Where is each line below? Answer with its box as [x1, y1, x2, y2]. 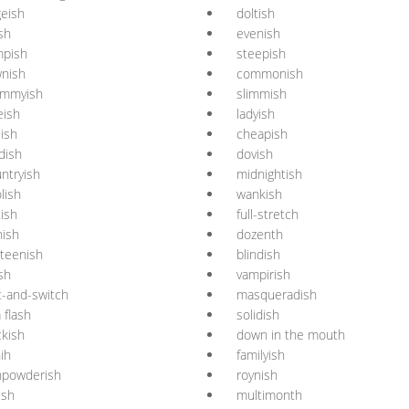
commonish [236, 65, 303, 82]
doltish [236, 5, 275, 22]
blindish [236, 246, 280, 263]
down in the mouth [236, 326, 345, 343]
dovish [236, 145, 273, 163]
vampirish [236, 266, 290, 283]
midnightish [236, 165, 302, 183]
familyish [236, 346, 285, 363]
